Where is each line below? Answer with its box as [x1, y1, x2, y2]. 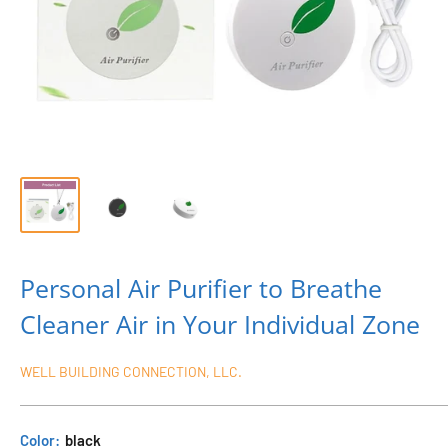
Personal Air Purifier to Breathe [20, 270, 382, 305]
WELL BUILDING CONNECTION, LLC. [20, 362, 242, 380]
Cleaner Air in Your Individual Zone [20, 306, 420, 341]
